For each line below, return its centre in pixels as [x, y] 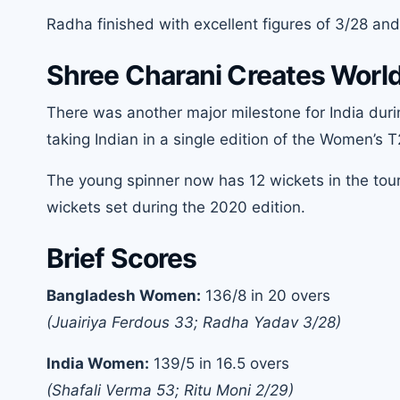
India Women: [98, 364]
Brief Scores [122, 258]
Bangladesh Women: [124, 296]
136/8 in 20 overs [266, 296]
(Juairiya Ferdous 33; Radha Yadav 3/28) [194, 323]
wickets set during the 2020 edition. [176, 208]
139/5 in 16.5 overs [219, 364]
